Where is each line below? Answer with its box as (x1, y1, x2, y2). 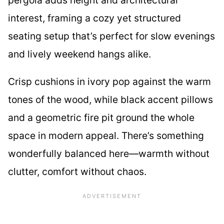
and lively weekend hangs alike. (8, 47, 151, 60)
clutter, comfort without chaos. (8, 165, 146, 177)
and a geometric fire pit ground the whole (8, 111, 194, 123)
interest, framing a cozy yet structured (8, 11, 181, 24)
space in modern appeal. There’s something (8, 129, 204, 141)
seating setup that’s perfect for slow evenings (8, 29, 215, 42)
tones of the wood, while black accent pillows (8, 93, 213, 105)
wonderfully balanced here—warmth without (8, 147, 209, 159)
